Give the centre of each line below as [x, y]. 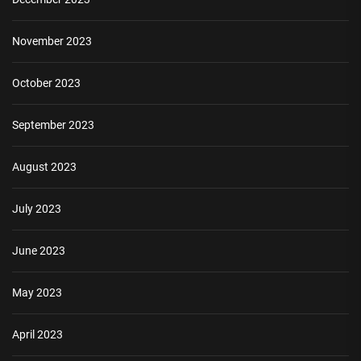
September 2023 [53, 124]
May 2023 [37, 292]
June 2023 [39, 250]
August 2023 [44, 166]
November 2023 [52, 41]
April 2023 [37, 334]
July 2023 [37, 208]
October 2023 [46, 83]
